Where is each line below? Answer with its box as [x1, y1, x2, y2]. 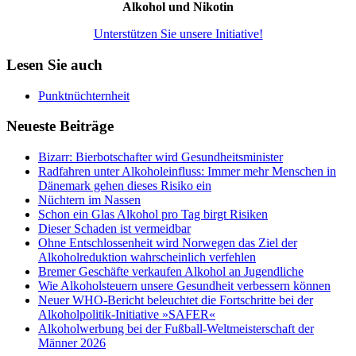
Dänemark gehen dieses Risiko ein [38, 179, 211, 193]
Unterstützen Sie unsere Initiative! [93, 27, 263, 41]
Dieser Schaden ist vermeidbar [38, 222, 191, 236]
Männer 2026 [38, 336, 106, 350]
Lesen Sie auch [6, 56, 103, 73]
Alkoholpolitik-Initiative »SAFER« [38, 308, 215, 322]
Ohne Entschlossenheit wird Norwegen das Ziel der [38, 236, 297, 250]
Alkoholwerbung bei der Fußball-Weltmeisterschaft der [38, 322, 314, 336]
